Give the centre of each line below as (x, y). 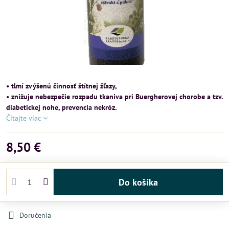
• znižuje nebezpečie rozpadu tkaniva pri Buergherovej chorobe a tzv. (114, 97)
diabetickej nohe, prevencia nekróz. (61, 107)
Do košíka (141, 182)
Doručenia (35, 215)
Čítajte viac (24, 118)
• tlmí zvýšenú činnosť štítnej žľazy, (62, 86)
